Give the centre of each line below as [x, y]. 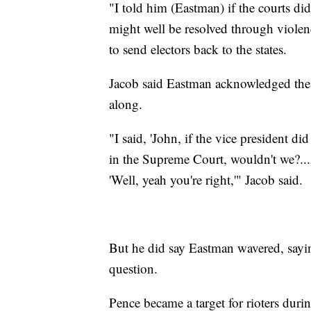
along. [126, 104]
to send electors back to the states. [198, 49]
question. [133, 269]
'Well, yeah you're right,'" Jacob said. [206, 180]
